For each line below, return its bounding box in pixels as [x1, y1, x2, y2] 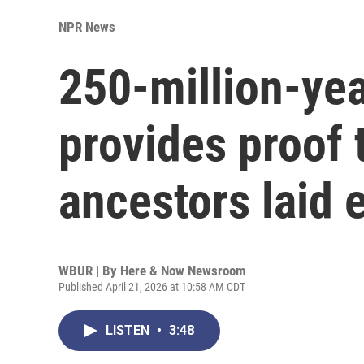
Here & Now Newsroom [120, 262, 246, 279]
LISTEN [106, 322, 153, 338]
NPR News [58, 18, 115, 35]
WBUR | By [58, 262, 120, 279]
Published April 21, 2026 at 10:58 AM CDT [58, 279, 245, 293]
